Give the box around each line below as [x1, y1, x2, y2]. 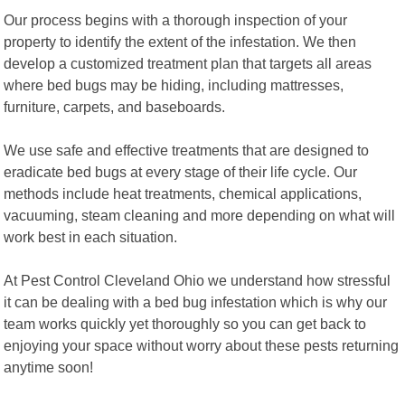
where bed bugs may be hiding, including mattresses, [4, 76, 344, 93]
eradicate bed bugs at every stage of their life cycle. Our [4, 163, 358, 180]
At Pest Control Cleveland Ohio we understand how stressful [4, 271, 391, 288]
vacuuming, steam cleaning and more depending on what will [4, 206, 396, 223]
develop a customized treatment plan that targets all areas [4, 54, 372, 71]
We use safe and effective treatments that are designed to [4, 141, 370, 158]
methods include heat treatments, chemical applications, [4, 184, 363, 202]
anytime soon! [4, 358, 94, 375]
